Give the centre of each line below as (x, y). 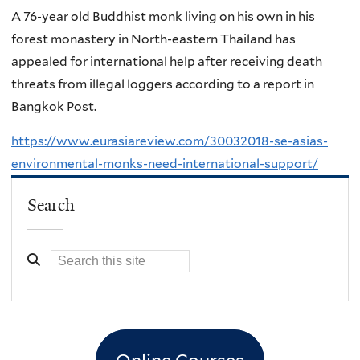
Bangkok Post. (54, 106)
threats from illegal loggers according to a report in (163, 84)
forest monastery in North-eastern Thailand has (153, 39)
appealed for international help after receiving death (167, 61)
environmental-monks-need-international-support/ (165, 164)
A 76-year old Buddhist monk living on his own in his (163, 16)
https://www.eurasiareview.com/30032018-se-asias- (170, 141)
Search (51, 205)
